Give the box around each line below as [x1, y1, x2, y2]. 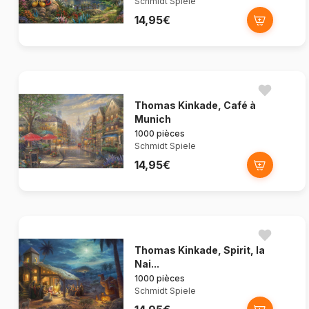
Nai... [134, 258, 159, 270]
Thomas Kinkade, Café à [134, 99, 256, 112]
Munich [134, 113, 171, 126]
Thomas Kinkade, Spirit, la [134, 244, 265, 257]
